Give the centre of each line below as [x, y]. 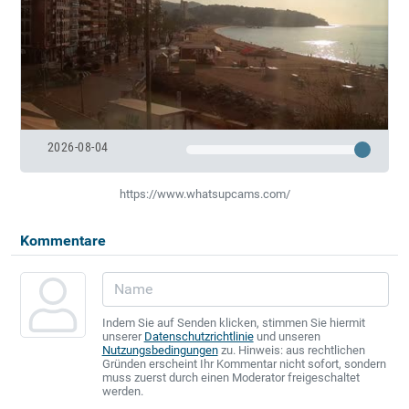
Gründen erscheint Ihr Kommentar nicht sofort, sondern [244, 363]
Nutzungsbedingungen [160, 350]
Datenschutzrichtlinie [199, 336]
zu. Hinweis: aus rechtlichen [291, 350]
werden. [122, 391]
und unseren [287, 336]
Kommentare [63, 240]
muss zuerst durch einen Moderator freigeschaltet [231, 377]
